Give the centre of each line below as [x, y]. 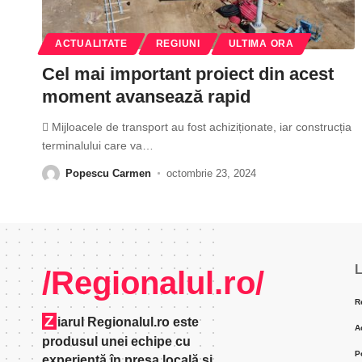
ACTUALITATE [91, 43]
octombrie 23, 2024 [211, 173]
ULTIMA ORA [261, 43]
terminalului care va [92, 145]
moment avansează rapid [146, 96]
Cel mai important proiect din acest [188, 74]
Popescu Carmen [108, 173]
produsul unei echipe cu [116, 341]
